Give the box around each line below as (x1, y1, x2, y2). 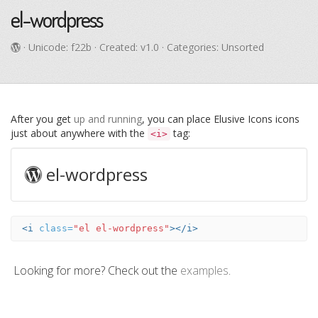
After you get (11, 112, 74, 126)
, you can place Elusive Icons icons (142, 112, 300, 126)
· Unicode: (21, 40, 71, 54)
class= (39, 223, 73, 234)
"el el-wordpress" (73, 223, 170, 234)
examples (180, 263, 229, 278)
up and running (74, 112, 142, 126)
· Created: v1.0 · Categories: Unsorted (92, 40, 264, 54)
